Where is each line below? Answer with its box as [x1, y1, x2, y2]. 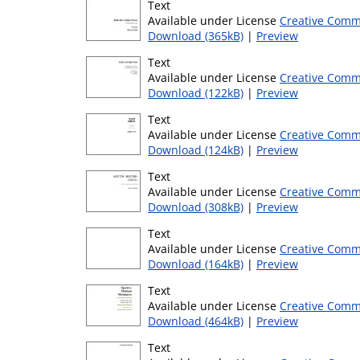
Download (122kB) [148, 85, 243, 100]
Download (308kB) [148, 199, 243, 215]
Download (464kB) [148, 313, 243, 329]
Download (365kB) [148, 28, 243, 43]
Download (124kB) [148, 142, 243, 157]
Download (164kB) [148, 256, 243, 272]
